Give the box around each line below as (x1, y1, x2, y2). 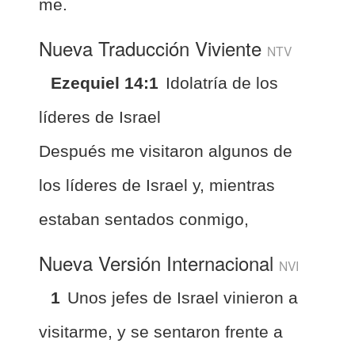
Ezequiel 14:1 (51, 73, 158, 92)
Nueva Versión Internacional (39, 248, 279, 277)
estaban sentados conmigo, (39, 209, 249, 228)
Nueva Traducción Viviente (39, 33, 267, 62)
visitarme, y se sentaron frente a (39, 322, 283, 341)
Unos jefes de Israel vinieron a (67, 288, 298, 307)
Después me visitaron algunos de (39, 141, 292, 160)
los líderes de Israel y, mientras (39, 175, 275, 194)
